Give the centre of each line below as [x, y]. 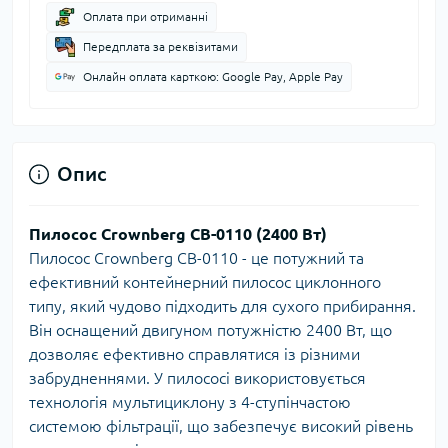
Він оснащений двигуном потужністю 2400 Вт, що [210, 330]
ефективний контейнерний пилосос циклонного [205, 282]
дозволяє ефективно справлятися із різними [194, 354]
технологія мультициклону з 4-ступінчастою [190, 402]
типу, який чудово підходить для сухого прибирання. [222, 306]
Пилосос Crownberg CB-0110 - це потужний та [196, 258]
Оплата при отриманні [145, 17]
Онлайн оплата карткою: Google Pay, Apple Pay [213, 77]
